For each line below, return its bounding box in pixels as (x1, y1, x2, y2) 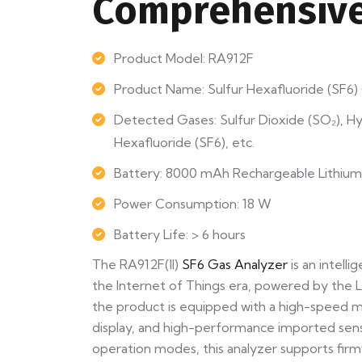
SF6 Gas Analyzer (182, 256, 288, 273)
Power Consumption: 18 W (114, 196, 271, 213)
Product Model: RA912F (114, 50, 254, 67)
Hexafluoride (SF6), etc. (114, 134, 255, 151)
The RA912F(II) (92, 256, 182, 273)
